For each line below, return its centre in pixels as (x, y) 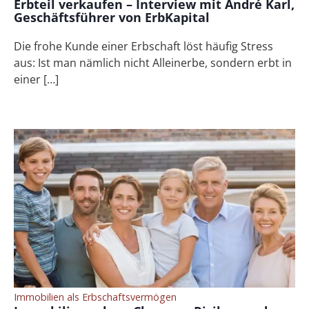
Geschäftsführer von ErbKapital (112, 18)
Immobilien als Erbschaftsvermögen (96, 297)
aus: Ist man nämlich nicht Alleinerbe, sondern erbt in (153, 63)
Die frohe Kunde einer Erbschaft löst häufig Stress (144, 47)
